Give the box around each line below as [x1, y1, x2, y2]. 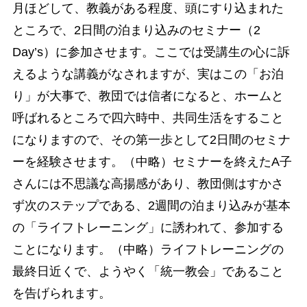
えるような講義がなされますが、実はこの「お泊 [12, 66, 284, 81]
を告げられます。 [12, 286, 111, 300]
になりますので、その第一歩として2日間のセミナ [12, 132, 291, 147]
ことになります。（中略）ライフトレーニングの [12, 242, 284, 256]
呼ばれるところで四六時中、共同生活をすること [12, 110, 284, 125]
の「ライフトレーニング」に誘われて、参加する [12, 220, 284, 234]
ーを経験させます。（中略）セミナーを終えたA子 [12, 154, 292, 169]
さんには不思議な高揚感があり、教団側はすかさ [12, 176, 284, 191]
